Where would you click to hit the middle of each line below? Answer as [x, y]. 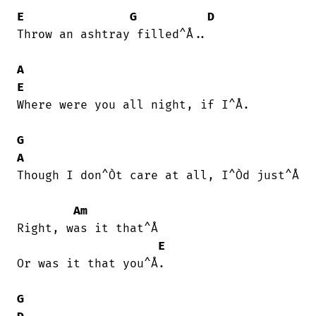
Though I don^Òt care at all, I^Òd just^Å [158, 176]
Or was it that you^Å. [91, 264]
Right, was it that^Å [87, 229]
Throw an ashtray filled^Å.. [112, 35]
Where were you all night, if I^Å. [133, 105]
